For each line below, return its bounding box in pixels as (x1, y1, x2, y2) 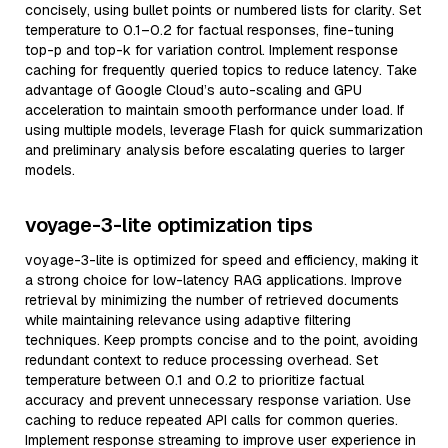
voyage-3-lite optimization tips (25, 212, 313, 238)
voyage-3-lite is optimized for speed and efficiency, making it (25, 251, 418, 269)
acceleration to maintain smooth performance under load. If (25, 101, 404, 119)
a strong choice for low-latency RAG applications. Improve (25, 271, 402, 289)
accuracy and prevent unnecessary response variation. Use (25, 391, 411, 409)
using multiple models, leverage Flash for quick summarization (25, 121, 423, 139)
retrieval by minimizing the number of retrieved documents (25, 291, 399, 309)
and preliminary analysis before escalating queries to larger (25, 141, 405, 159)
